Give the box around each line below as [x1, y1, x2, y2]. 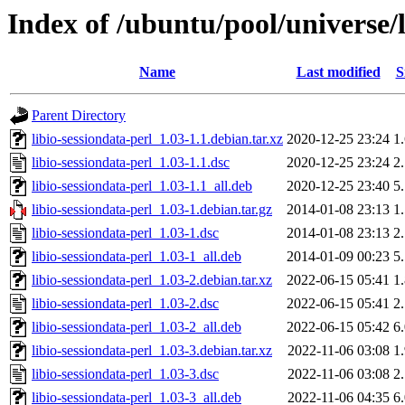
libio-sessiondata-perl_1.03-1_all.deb [32, 249, 241, 265]
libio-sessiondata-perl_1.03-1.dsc [32, 225, 219, 241]
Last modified [296, 64, 381, 80]
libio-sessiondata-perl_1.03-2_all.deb [32, 319, 241, 335]
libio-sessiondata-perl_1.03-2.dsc [32, 296, 219, 312]
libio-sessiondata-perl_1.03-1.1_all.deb [32, 178, 252, 194]
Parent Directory [32, 108, 126, 124]
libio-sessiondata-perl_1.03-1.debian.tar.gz [32, 202, 272, 218]
